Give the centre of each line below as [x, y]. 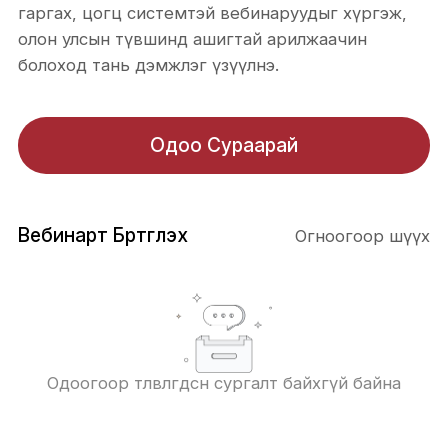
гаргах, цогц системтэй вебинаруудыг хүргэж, [212, 13]
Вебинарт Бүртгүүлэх [102, 234]
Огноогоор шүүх [363, 235]
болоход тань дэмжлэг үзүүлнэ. [148, 65]
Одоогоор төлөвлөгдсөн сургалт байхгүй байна [224, 382]
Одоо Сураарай [224, 145]
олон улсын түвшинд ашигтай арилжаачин [192, 39]
